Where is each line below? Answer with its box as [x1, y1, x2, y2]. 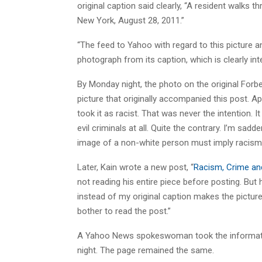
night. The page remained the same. [77, 244, 214, 256]
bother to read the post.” [77, 205, 171, 216]
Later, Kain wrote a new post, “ [77, 161, 194, 173]
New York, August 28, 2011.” [77, 15, 184, 26]
